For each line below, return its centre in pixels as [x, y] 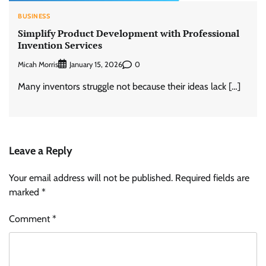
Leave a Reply [41, 151]
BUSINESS [34, 16]
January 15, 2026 [96, 65]
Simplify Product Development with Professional [129, 33]
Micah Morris [38, 64]
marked [25, 192]
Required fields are [212, 178]
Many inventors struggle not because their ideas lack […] [129, 87]
